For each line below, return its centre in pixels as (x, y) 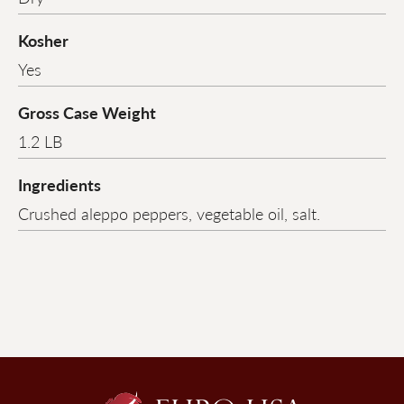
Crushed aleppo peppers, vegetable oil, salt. (169, 214)
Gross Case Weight (87, 113)
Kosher (43, 41)
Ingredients (60, 185)
